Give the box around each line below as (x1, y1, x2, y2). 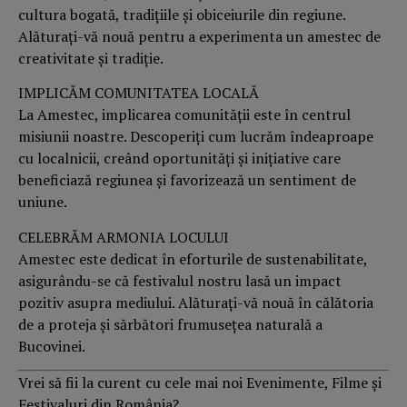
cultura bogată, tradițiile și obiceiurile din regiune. (18, 5, 345, 25)
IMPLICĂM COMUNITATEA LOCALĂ (18, 83, 259, 104)
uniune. (18, 192, 67, 213)
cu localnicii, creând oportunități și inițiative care (18, 148, 341, 169)
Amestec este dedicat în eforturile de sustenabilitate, (18, 248, 367, 269)
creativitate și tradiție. (18, 48, 164, 68)
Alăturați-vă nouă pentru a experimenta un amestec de (18, 26, 381, 46)
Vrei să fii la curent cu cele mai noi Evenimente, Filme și (18, 372, 382, 393)
